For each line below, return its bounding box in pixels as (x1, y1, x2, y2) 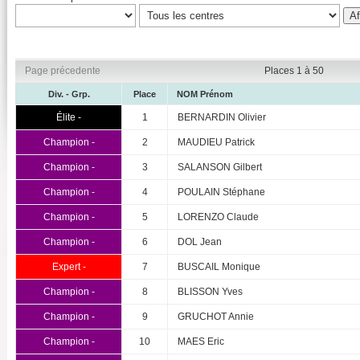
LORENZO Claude (178, 211, 259, 223)
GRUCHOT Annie (178, 311, 254, 323)
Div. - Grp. (47, 89, 90, 100)
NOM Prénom (177, 89, 233, 100)
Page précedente (25, 65, 100, 77)
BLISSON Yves (178, 286, 243, 298)
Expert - (51, 261, 86, 273)
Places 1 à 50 (264, 65, 324, 77)
